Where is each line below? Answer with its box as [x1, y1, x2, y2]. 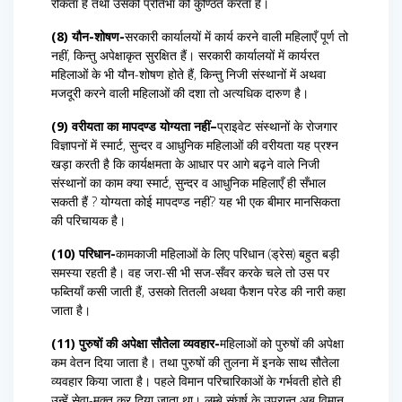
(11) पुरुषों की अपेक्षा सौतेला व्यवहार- [51, 335, 220, 353]
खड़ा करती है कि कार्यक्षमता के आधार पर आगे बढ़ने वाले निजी [51, 155, 319, 173]
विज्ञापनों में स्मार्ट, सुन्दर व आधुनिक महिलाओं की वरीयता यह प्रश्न [51, 136, 338, 154]
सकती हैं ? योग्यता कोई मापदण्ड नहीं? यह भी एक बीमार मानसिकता [51, 193, 340, 211]
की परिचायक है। [51, 212, 126, 230]
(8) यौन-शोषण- [51, 28, 125, 46]
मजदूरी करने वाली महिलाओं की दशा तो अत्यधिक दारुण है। [51, 84, 309, 102]
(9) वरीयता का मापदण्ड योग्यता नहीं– [51, 118, 217, 135]
